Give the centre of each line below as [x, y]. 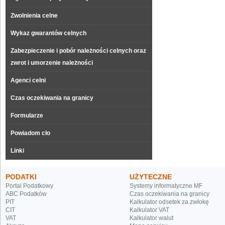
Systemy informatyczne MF [166, 186]
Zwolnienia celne [34, 16]
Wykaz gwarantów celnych [48, 33]
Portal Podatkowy [29, 186]
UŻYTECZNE [151, 177]
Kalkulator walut [151, 218]
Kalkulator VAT [149, 210]
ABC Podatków [26, 194]
